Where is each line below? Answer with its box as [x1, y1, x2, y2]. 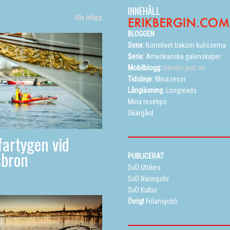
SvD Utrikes [128, 163, 161, 172]
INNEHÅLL [128, 4, 160, 17]
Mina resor [155, 75, 186, 84]
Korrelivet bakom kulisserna [146, 41, 226, 50]
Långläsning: [128, 86, 164, 95]
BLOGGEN [128, 30, 155, 39]
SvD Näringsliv [128, 175, 169, 183]
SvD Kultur [128, 186, 157, 195]
